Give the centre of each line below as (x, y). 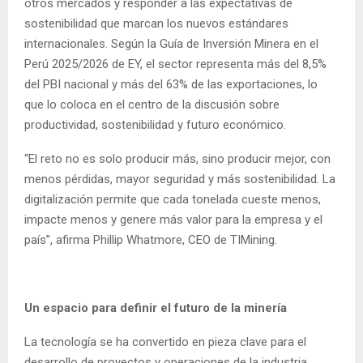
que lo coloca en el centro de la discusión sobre (152, 104)
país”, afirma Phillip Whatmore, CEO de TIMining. (151, 239)
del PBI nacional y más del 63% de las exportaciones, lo (171, 84)
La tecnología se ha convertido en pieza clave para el (165, 342)
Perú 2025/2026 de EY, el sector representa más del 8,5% (175, 64)
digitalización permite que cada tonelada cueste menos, (173, 199)
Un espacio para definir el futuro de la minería (156, 307)
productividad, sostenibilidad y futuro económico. (155, 124)
